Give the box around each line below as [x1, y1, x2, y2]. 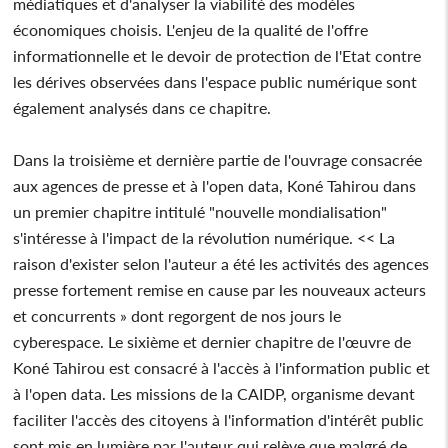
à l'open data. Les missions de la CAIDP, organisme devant [13, 383, 416, 403]
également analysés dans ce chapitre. [13, 97, 272, 117]
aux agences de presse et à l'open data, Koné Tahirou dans [13, 175, 417, 195]
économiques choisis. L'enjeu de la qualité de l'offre [13, 19, 369, 39]
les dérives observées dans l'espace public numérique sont [13, 71, 418, 91]
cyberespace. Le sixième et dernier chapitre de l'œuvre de [13, 331, 412, 351]
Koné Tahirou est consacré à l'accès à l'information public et [13, 357, 431, 377]
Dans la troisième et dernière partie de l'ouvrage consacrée [13, 149, 423, 169]
